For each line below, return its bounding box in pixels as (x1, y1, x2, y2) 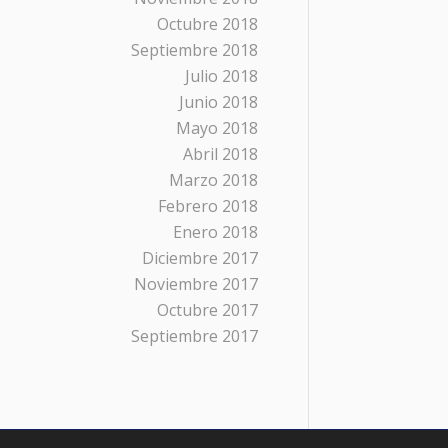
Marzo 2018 (169, 169, 258, 191)
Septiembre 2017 (131, 325, 258, 347)
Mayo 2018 (176, 117, 258, 139)
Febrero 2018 (158, 195, 258, 217)
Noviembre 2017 (134, 273, 258, 295)
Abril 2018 (183, 143, 258, 165)
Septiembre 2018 (131, 39, 258, 61)
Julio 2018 (185, 65, 258, 87)
